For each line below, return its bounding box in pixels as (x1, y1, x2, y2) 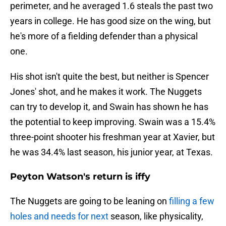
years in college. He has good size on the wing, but (10, 16, 211, 27)
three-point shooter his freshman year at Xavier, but (10, 132, 215, 143)
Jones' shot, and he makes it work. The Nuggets (10, 86, 202, 97)
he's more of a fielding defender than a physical (10, 31, 198, 42)
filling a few (169, 196, 214, 207)
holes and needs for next (10, 211, 108, 222)
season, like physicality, (108, 211, 203, 222)
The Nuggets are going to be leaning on (10, 196, 169, 207)
